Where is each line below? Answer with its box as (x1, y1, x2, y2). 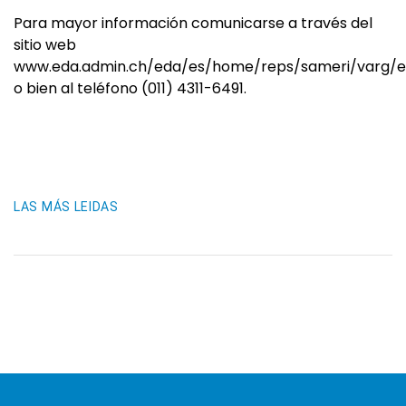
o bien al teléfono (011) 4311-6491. (14, 78, 246, 99)
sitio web (14, 34, 76, 55)
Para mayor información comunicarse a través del (14, 13, 372, 34)
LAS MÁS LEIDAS (14, 199, 119, 214)
